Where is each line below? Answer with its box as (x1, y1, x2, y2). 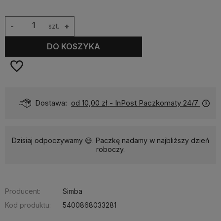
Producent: (5, 186, 40, 195)
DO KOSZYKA (47, 41, 101, 52)
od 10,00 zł (71, 98, 108, 108)
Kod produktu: (5, 200, 51, 209)
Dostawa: (35, 98, 68, 108)
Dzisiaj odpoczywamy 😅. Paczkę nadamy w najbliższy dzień (12, 136, 209, 145)
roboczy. (96, 145, 125, 153)
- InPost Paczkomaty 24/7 (109, 98, 198, 108)
